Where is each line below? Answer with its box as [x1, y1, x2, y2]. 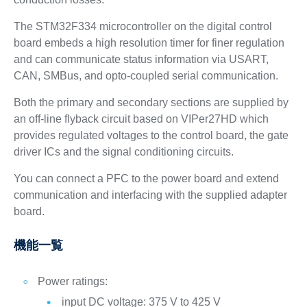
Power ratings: [37, 275, 108, 287]
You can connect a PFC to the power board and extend [13, 172, 279, 184]
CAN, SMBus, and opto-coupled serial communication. [13, 69, 278, 82]
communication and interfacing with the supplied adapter [13, 188, 287, 201]
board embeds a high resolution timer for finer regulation [13, 36, 284, 49]
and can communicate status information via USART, [13, 53, 269, 65]
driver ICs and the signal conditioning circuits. [13, 145, 234, 158]
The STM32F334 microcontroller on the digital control [13, 20, 272, 32]
